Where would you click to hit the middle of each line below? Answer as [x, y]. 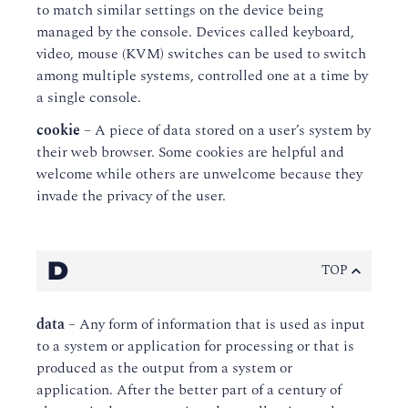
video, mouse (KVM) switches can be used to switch [201, 54]
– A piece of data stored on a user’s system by [225, 130]
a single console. [89, 97]
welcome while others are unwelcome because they [199, 174]
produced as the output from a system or [164, 368]
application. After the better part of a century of [189, 390]
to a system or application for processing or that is [195, 346]
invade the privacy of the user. [131, 196]
